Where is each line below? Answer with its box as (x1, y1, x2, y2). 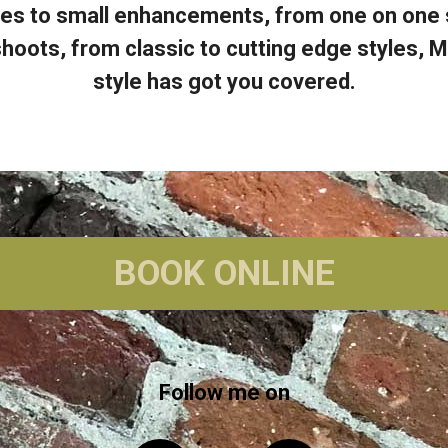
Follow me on (158, 380, 290, 406)
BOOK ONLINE (113, 252, 335, 295)
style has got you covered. (92, 69, 356, 95)
